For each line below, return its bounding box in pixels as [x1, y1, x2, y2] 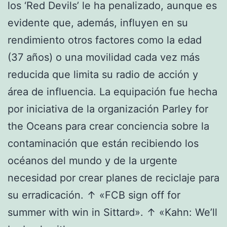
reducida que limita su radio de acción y [8, 68, 198, 81]
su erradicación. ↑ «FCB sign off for [8, 188, 180, 201]
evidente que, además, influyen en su [8, 16, 188, 29]
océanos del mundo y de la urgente [8, 154, 177, 167]
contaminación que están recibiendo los [8, 137, 199, 149]
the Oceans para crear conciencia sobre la [8, 120, 209, 132]
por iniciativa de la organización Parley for [8, 102, 208, 115]
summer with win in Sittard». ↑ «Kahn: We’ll [8, 206, 217, 218]
